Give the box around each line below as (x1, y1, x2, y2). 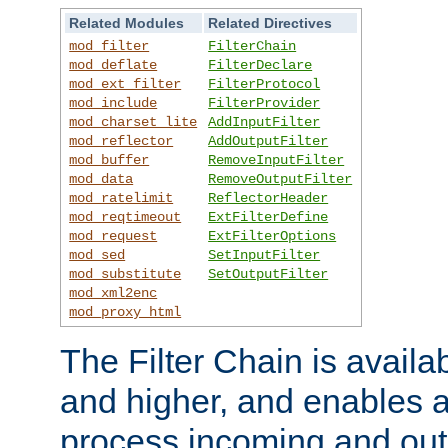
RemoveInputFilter (208, 151, 345, 168)
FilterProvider (208, 94, 321, 111)
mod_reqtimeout (69, 208, 182, 225)
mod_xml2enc (69, 284, 158, 301)
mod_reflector (69, 132, 174, 149)
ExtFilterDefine (208, 208, 329, 225)
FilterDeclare (208, 56, 313, 73)
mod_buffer (69, 151, 150, 168)
